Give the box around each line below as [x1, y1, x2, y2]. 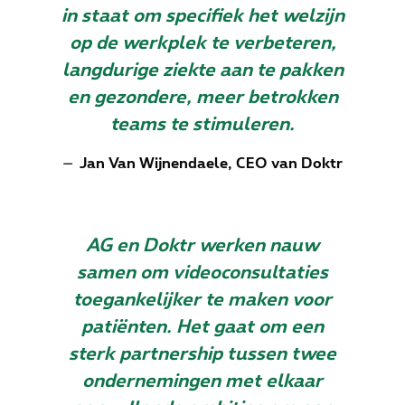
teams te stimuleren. [110, 116, 295, 135]
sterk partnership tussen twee [69, 345, 336, 364]
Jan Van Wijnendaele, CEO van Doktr [79, 156, 343, 172]
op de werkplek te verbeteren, [69, 34, 336, 53]
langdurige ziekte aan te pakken [61, 61, 344, 80]
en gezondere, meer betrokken [67, 89, 338, 108]
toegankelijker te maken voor [73, 291, 332, 310]
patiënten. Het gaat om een [81, 318, 324, 337]
